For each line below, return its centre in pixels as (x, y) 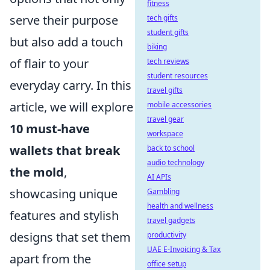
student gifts (168, 32)
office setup (167, 264)
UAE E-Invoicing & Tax (184, 249)
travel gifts (165, 90)
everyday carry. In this (71, 85)
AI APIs (159, 177)
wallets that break (65, 150)
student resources (177, 76)
